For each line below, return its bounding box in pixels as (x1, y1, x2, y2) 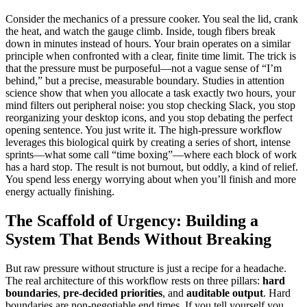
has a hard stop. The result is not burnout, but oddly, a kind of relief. (5, 161, 298, 173)
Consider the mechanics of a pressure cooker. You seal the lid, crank (5, 13, 298, 25)
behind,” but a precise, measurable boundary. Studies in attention (5, 75, 284, 87)
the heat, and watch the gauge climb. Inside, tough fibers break (5, 25, 275, 38)
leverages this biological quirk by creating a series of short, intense (5, 136, 291, 149)
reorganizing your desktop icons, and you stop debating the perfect (5, 112, 293, 124)
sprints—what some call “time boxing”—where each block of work (5, 149, 297, 161)
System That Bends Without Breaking (5, 230, 271, 248)
